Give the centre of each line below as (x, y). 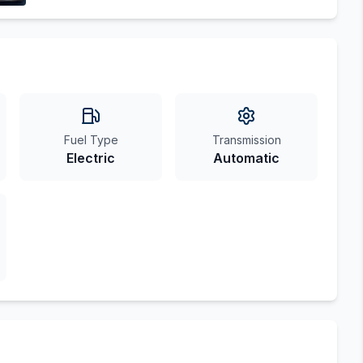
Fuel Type (91, 140)
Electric (91, 158)
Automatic (246, 158)
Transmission (246, 140)
